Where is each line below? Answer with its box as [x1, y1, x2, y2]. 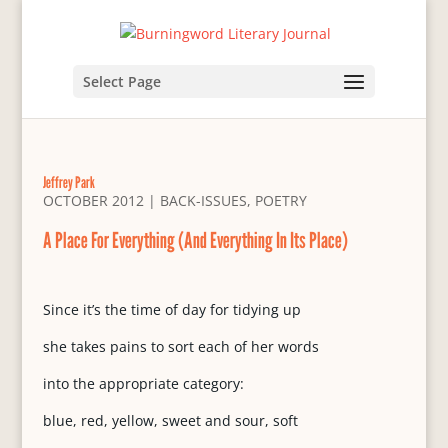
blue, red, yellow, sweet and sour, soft [42, 411, 298, 430]
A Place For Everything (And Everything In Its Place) [42, 227, 348, 253]
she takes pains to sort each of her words [42, 337, 319, 356]
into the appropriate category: [42, 374, 244, 393]
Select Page [82, 71, 161, 91]
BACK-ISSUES [159, 191, 247, 210]
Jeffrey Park [42, 173, 95, 192]
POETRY [254, 191, 307, 210]
